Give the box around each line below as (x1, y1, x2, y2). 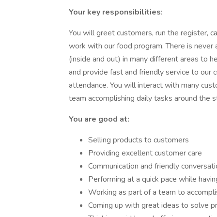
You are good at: (69, 114, 129, 124)
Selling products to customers (88, 135, 189, 145)
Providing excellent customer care (88, 148, 202, 158)
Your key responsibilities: (69, 7, 163, 17)
